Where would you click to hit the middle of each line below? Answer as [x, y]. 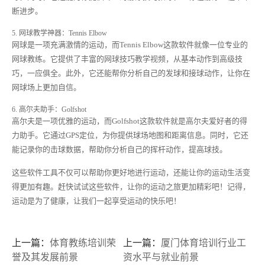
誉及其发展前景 [45, 257]
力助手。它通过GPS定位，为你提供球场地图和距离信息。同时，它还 [130, 135]
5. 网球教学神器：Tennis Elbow [59, 33]
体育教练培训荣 [83, 243]
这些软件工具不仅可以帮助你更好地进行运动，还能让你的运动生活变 [131, 172]
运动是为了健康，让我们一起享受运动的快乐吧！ [96, 201]
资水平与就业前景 [161, 257]
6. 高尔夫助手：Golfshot [49, 109]
